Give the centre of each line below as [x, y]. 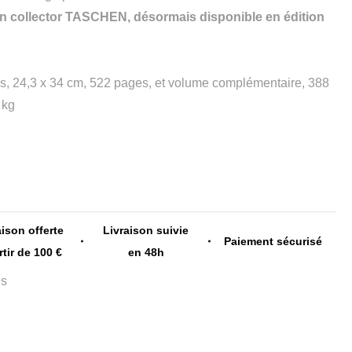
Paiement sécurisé [273, 241]
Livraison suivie [146, 230]
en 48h [146, 252]
